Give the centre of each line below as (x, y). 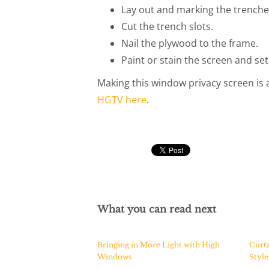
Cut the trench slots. (167, 26)
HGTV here (122, 100)
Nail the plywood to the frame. (190, 43)
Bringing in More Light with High (159, 245)
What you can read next (157, 209)
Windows (114, 257)
